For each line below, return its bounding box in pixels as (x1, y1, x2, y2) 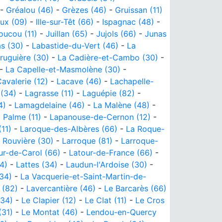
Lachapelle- (110, 76, 154, 86)
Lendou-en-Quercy (86, 207, 157, 217)
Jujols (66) (96, 28, 136, 39)
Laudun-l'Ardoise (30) (66, 159, 147, 169)
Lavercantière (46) (26, 183, 96, 193)
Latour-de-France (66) (69, 147, 153, 158)
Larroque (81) (62, 135, 112, 146)
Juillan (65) (46, 28, 88, 39)
